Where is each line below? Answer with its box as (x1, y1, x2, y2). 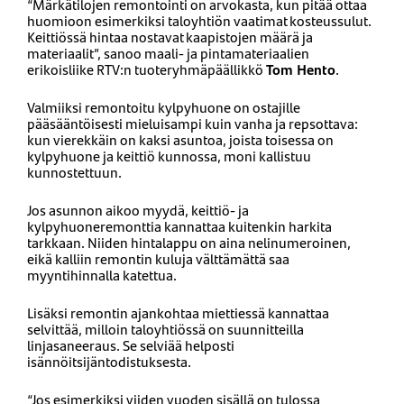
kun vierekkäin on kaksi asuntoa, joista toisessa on (27, 128, 334, 150)
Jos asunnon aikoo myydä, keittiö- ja (27, 198, 249, 220)
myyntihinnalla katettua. (27, 263, 177, 285)
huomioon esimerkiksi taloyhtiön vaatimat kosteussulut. (27, 9, 372, 31)
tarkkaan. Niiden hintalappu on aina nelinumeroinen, (27, 231, 351, 252)
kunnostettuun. (27, 161, 122, 182)
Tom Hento (266, 58, 335, 79)
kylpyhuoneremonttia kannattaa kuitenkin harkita (27, 215, 332, 236)
